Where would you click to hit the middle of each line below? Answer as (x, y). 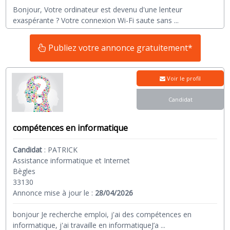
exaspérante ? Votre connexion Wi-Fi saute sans (93, 21)
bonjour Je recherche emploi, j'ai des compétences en (102, 214)
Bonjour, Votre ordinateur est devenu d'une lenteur (98, 10)
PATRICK (63, 149)
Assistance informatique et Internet (72, 160)
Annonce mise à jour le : (54, 193)
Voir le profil (183, 79)
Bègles (24, 171)
